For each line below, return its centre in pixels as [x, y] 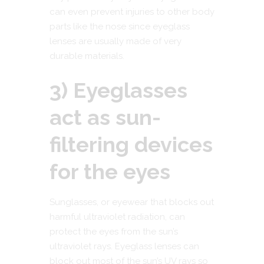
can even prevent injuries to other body [132, 11]
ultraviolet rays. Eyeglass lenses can [124, 246]
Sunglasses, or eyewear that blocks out [132, 202]
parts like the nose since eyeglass [120, 26]
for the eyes [110, 172]
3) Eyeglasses [118, 90]
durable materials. [87, 56]
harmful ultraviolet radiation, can [117, 217]
